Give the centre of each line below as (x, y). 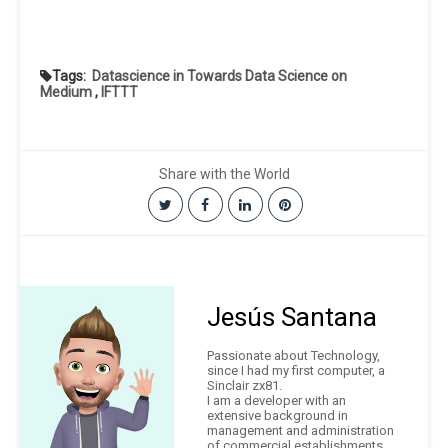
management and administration (300, 431)
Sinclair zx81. (244, 386)
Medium (66, 92)
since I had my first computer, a (296, 371)
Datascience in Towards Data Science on (219, 76)
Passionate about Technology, (293, 356)
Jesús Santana (292, 317)
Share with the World (224, 174)
